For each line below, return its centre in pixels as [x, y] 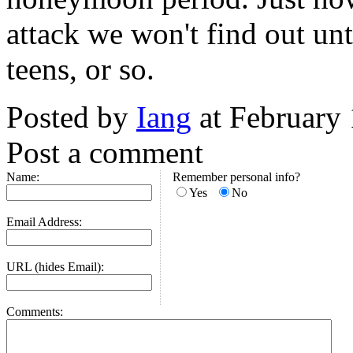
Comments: [35, 312]
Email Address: [44, 222]
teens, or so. [80, 69]
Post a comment [105, 152]
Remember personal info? [236, 177]
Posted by [71, 117]
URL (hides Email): [55, 267]
